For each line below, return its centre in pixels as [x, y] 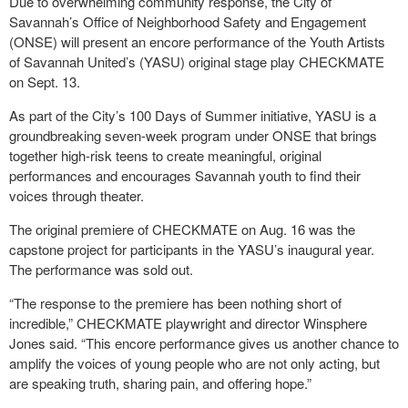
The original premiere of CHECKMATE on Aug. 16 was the [182, 229]
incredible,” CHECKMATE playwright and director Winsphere [188, 323]
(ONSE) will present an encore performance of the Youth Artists [197, 41]
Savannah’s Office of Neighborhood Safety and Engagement [188, 21]
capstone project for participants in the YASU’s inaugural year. [192, 249]
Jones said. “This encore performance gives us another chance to [204, 343]
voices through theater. [76, 195]
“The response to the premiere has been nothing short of [175, 303]
